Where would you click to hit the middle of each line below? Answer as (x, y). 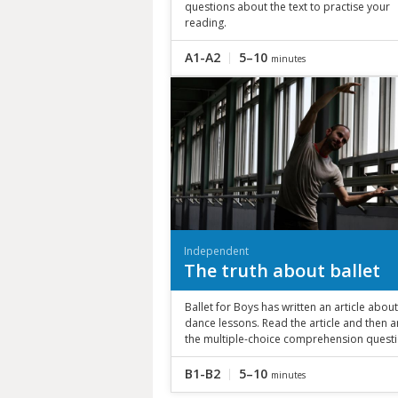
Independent (216, 251)
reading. (206, 22)
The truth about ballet (282, 270)
